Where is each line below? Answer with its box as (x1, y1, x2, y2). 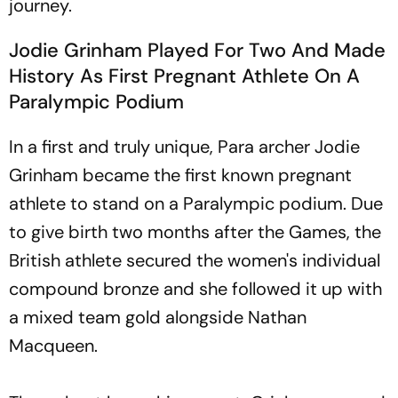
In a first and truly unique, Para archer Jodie (9, 135, 360, 158)
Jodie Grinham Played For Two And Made (9, 37, 386, 63)
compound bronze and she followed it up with (9, 277, 382, 300)
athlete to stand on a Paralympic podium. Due (9, 192, 383, 215)
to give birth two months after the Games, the (9, 220, 381, 243)
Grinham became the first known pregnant (9, 163, 352, 187)
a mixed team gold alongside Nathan (9, 306, 306, 329)
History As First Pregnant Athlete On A (9, 63, 360, 89)
